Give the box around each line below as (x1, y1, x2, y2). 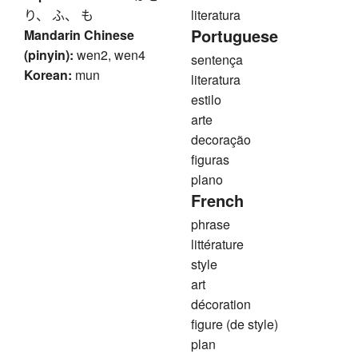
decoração (191, 130, 251, 149)
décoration (191, 295, 251, 314)
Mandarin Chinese (24, 26, 134, 45)
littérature (191, 235, 244, 254)
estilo (191, 90, 221, 109)
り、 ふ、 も (24, 6, 93, 25)
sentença (191, 50, 243, 70)
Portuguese (191, 24, 278, 48)
